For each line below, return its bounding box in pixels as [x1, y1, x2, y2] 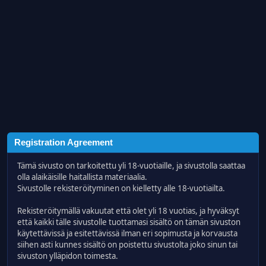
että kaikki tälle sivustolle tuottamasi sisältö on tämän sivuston [17, 217, 240, 227]
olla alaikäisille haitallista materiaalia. [17, 172, 147, 182]
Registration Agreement [14, 138, 113, 147]
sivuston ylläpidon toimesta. [17, 251, 118, 261]
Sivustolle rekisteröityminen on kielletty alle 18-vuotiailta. [17, 183, 225, 194]
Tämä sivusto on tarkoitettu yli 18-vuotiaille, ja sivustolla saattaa [17, 160, 245, 171]
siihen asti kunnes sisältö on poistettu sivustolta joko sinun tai [17, 239, 237, 250]
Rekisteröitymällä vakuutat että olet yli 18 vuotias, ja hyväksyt [17, 205, 239, 216]
